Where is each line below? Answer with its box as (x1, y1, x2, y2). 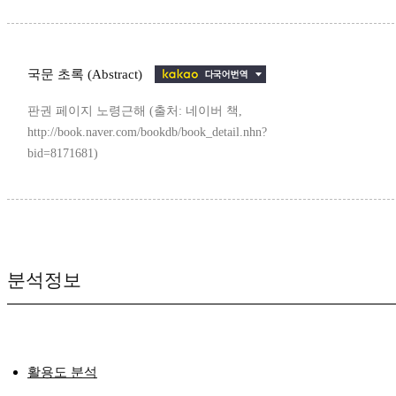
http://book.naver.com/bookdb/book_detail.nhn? (27, 126, 267, 140)
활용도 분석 (27, 365, 97, 380)
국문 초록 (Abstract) (27, 67, 146, 82)
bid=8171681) (27, 147, 98, 161)
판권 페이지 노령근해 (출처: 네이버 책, (27, 104, 242, 118)
